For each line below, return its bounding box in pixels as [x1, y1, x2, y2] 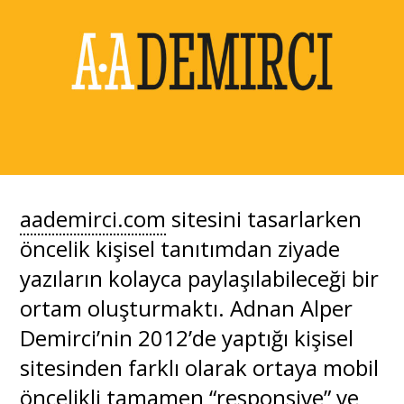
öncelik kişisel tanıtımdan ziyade [20, 233, 341, 263]
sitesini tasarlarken [166, 203, 363, 234]
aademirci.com [20, 203, 167, 234]
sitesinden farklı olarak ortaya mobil [20, 352, 380, 382]
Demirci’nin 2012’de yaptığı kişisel [20, 322, 354, 353]
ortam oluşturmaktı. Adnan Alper [20, 292, 353, 323]
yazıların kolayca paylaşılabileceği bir [20, 262, 380, 293]
